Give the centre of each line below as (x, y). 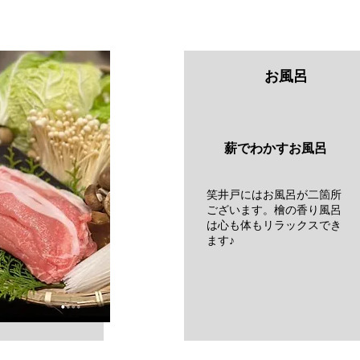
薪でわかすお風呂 (256, 148)
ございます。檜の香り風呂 (274, 210)
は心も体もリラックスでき (274, 225)
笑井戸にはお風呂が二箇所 (274, 194)
